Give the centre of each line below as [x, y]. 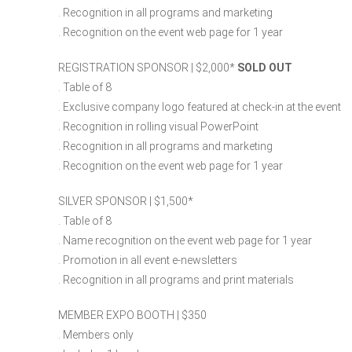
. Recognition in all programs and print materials [176, 279]
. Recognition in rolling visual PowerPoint [158, 126]
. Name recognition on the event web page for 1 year [185, 240]
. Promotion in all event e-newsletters [148, 260]
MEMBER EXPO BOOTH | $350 [132, 315]
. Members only [96, 334]
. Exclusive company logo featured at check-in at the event [200, 106]
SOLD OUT [264, 67]
